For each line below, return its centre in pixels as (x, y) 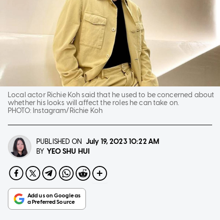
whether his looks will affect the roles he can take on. (94, 103)
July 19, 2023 (106, 141)
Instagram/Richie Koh (68, 110)
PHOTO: (21, 110)
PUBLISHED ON (59, 141)
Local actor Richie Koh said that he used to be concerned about (111, 95)
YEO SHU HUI (68, 151)
